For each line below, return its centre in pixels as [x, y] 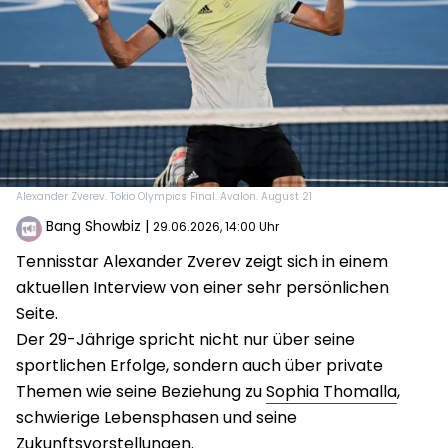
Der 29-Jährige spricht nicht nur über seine [185, 339]
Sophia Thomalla [331, 391]
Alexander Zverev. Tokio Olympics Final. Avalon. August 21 [164, 196]
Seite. [37, 313]
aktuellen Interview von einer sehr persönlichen [202, 287]
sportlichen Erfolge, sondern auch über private [199, 365]
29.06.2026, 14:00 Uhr [216, 226]
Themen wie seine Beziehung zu [141, 391]
